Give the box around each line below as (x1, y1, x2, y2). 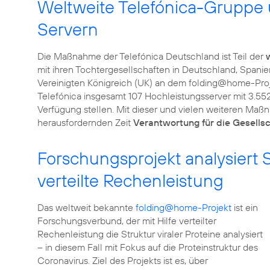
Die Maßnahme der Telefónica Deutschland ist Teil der (37, 50, 266, 62)
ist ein (231, 201, 258, 213)
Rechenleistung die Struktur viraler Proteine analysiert (37, 228, 263, 240)
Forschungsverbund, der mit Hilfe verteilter (37, 215, 216, 227)
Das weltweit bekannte (37, 201, 136, 213)
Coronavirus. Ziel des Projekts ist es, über (37, 254, 208, 266)
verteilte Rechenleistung (37, 169, 224, 192)
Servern (37, 18, 98, 40)
